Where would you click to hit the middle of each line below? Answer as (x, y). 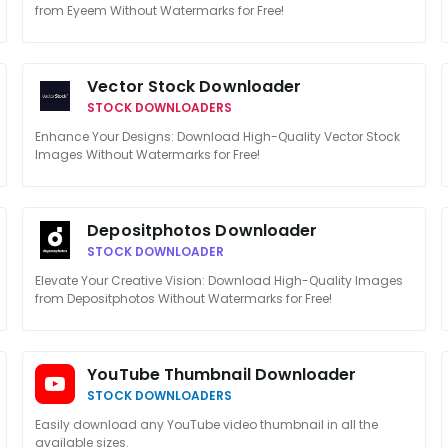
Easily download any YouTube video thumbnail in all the (207, 424)
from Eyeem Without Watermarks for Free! (160, 10)
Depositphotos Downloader (202, 230)
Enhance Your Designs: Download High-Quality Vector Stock (218, 136)
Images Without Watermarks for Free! (148, 154)
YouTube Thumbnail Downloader (222, 374)
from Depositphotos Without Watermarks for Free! (184, 298)
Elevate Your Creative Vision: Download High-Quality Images (219, 280)
